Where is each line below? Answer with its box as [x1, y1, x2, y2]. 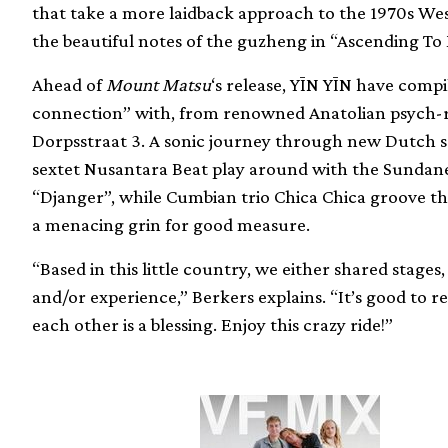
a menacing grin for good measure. [32, 214, 310, 236]
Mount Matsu [106, 74, 211, 96]
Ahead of [32, 74, 106, 96]
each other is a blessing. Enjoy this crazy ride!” [32, 314, 393, 336]
